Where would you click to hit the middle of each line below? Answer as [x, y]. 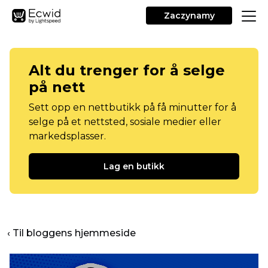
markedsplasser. [67, 136]
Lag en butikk [134, 166]
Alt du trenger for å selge [127, 70]
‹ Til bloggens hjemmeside [71, 233]
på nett [57, 87]
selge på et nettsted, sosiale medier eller [125, 122]
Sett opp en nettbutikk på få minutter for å [133, 107]
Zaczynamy [189, 16]
